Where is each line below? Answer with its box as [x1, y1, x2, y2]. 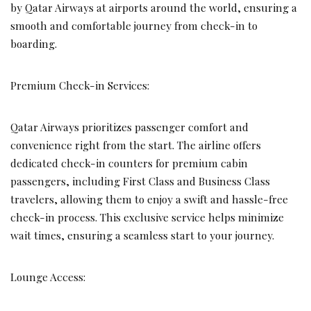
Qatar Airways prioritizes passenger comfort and [10, 119, 249, 134]
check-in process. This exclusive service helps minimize [10, 209, 284, 224]
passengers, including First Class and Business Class [10, 173, 270, 188]
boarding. [10, 35, 57, 51]
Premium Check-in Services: [10, 77, 149, 92]
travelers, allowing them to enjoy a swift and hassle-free [10, 191, 288, 206]
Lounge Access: [10, 269, 85, 284]
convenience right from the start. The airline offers [10, 137, 261, 152]
